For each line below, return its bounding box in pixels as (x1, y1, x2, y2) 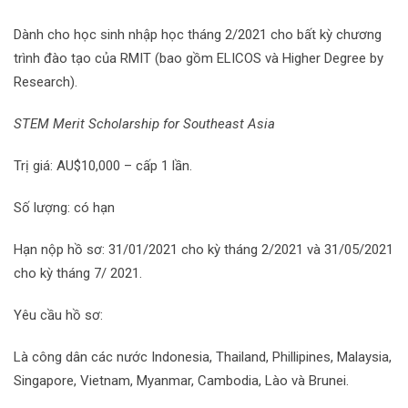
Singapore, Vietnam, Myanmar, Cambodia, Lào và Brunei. (14, 372, 349, 389)
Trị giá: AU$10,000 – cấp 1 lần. (14, 158, 192, 174)
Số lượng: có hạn (14, 199, 115, 216)
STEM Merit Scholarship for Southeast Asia (14, 116, 275, 132)
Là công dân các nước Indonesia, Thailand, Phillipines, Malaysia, (14, 349, 392, 365)
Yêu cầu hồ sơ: (14, 307, 103, 323)
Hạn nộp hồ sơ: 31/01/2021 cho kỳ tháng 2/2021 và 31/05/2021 (14, 241, 393, 258)
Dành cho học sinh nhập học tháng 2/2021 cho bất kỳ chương (14, 26, 382, 43)
